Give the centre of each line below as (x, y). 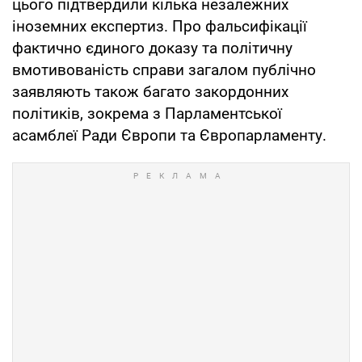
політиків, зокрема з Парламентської (147, 113)
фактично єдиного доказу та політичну (152, 48)
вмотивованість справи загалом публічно (164, 69)
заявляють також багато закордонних (150, 91)
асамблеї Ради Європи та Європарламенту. (169, 135)
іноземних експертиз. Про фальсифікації (160, 26)
